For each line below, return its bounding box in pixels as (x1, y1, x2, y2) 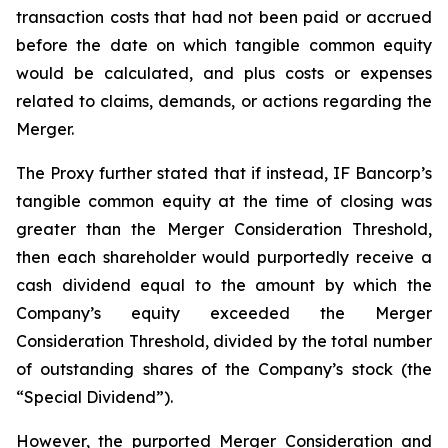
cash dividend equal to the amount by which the (16, 275, 432, 295)
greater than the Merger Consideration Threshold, (16, 219, 432, 239)
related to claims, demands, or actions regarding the (16, 91, 432, 111)
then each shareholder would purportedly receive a (16, 247, 432, 267)
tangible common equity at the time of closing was (16, 191, 432, 211)
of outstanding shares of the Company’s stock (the (16, 359, 432, 379)
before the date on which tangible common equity (16, 35, 432, 55)
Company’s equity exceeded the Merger (16, 303, 432, 323)
